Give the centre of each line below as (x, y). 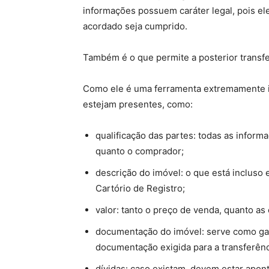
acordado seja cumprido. (135, 26)
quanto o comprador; (140, 151)
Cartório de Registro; (140, 188)
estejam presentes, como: (138, 104)
